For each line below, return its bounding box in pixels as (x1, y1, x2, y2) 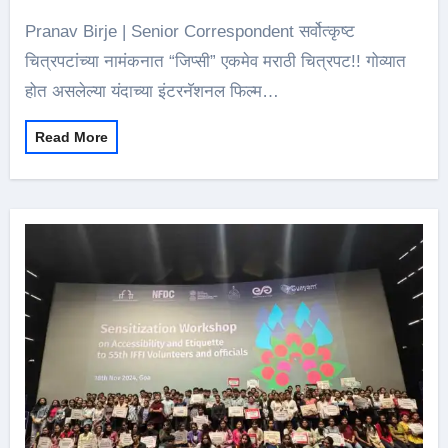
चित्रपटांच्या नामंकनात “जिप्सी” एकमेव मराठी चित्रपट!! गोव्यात (24, 52, 406, 71)
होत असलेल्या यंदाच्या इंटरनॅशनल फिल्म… (24, 82, 279, 101)
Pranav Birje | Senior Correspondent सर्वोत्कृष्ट (24, 22, 36, 41)
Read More (34, 129, 108, 145)
